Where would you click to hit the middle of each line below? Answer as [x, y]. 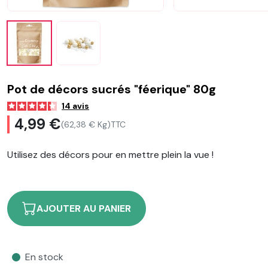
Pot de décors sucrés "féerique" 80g [112, 89]
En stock [44, 257]
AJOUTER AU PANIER [84, 208]
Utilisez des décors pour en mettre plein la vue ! [110, 155]
